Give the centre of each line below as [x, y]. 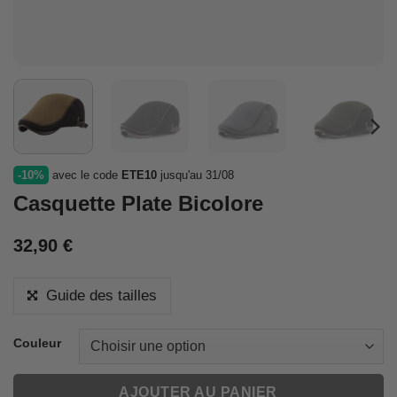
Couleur [37, 343]
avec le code [85, 175]
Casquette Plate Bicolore [138, 203]
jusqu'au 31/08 [195, 175]
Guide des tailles [101, 295]
